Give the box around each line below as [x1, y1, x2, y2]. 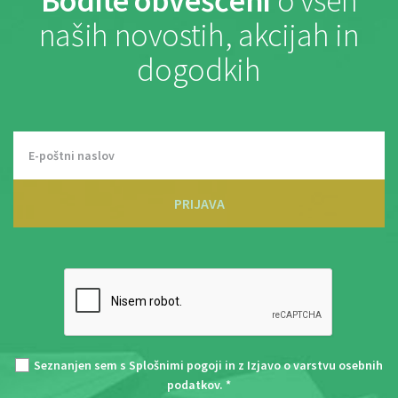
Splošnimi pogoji [129, 356, 222, 373]
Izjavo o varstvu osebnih [247, 356, 383, 373]
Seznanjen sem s [34, 356, 129, 373]
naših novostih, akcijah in [38, 14, 360, 55]
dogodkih [137, 49, 261, 90]
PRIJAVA [173, 194, 225, 212]
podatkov [167, 376, 219, 393]
